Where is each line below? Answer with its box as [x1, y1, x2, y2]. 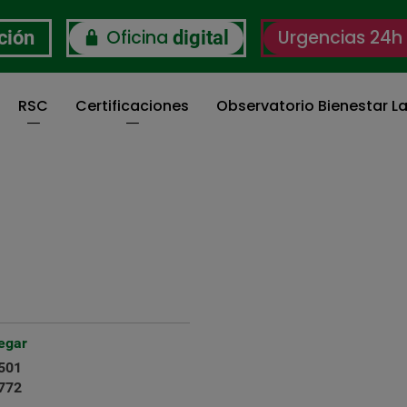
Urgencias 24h [277, 25, 402, 50]
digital [172, 26, 229, 49]
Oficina [105, 25, 168, 50]
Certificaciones [75, 95, 189, 116]
